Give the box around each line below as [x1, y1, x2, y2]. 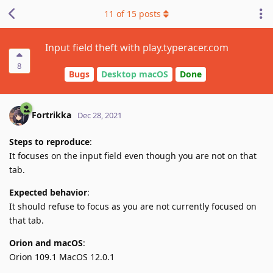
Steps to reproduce [9, 135, 90, 147]
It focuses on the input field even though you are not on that [9, 149, 257, 161]
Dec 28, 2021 [77, 109, 122, 121]
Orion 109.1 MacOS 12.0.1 [9, 250, 115, 263]
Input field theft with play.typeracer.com [44, 41, 229, 54]
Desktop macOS [101, 68, 168, 80]
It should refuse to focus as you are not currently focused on [9, 200, 257, 212]
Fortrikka [32, 108, 71, 121]
